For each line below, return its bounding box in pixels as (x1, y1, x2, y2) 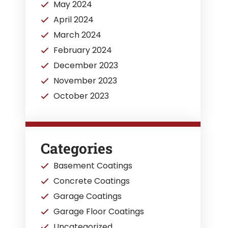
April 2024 (53, 13, 94, 25)
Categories (41, 139, 113, 158)
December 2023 (53, 59, 119, 71)
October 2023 (53, 90, 109, 102)
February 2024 (53, 44, 112, 56)
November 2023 (53, 74, 118, 87)
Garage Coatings (53, 190, 122, 203)
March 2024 (53, 28, 102, 41)
